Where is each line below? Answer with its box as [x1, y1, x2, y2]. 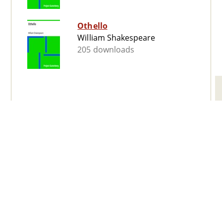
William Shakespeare [77, 32, 156, 44]
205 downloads [77, 44, 134, 55]
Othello [77, 20, 108, 32]
